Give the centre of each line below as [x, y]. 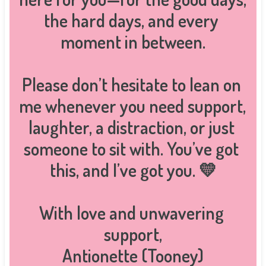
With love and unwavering [131, 213]
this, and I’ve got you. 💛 [133, 170]
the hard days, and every [131, 20]
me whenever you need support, [132, 106]
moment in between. [133, 42]
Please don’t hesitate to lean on [131, 84]
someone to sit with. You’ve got [131, 148]
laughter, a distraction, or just [131, 127]
